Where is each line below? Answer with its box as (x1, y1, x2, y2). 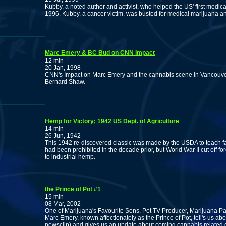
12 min (45, 57, 64, 64)
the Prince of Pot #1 (45, 186, 101, 193)
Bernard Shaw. (45, 78, 85, 85)
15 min (45, 193, 64, 200)
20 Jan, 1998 (45, 64, 81, 71)
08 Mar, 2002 (45, 200, 81, 207)
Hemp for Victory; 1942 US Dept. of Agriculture (45, 118, 179, 125)
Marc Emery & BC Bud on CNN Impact (45, 49, 155, 56)
